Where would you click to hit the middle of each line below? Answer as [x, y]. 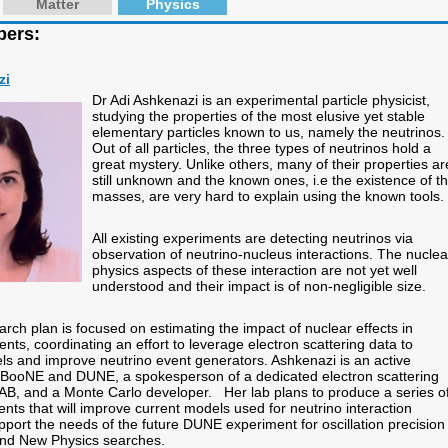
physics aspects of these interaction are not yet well [254, 270]
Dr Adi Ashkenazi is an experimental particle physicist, [261, 100]
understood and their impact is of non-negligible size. [259, 286]
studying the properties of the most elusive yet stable [258, 116]
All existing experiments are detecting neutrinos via [252, 238]
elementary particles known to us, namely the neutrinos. [268, 132]
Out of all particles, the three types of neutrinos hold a [261, 148]
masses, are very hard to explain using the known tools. [268, 196]
